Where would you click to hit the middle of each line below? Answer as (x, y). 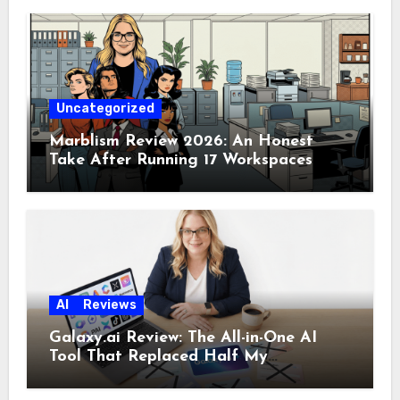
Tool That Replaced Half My (158, 356)
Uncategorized (105, 109)
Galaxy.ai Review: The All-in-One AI (183, 337)
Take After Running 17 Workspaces (180, 161)
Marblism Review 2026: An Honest (181, 142)
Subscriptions (99, 375)
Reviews (109, 304)
